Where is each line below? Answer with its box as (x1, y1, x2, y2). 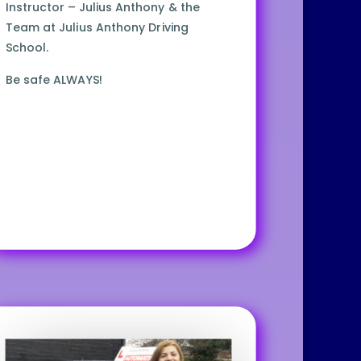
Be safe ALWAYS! (5, 71, 102, 89)
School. (5, 39, 48, 56)
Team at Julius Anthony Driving (5, 19, 189, 36)
